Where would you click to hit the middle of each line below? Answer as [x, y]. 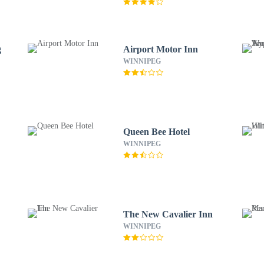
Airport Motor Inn [160, 49]
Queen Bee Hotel [156, 132]
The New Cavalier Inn [168, 214]
